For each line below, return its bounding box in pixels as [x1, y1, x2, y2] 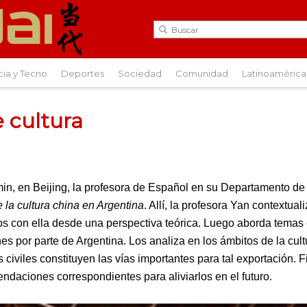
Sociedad [118, 68, 162, 79]
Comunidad [175, 68, 228, 79]
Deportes [61, 68, 104, 79]
